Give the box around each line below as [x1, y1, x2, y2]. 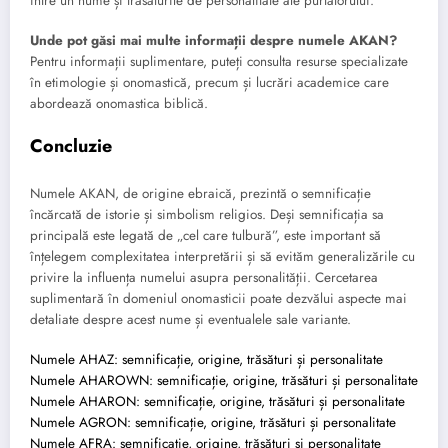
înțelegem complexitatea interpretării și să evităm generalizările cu [30, 246, 415, 266]
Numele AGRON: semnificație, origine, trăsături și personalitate [30, 412, 396, 432]
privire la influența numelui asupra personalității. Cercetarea [30, 267, 378, 287]
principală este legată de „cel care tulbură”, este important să [30, 225, 381, 245]
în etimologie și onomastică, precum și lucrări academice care [30, 73, 389, 93]
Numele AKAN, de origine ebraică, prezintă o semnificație [30, 183, 371, 203]
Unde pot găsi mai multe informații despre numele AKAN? [30, 31, 397, 51]
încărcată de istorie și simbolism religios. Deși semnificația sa [30, 204, 384, 224]
